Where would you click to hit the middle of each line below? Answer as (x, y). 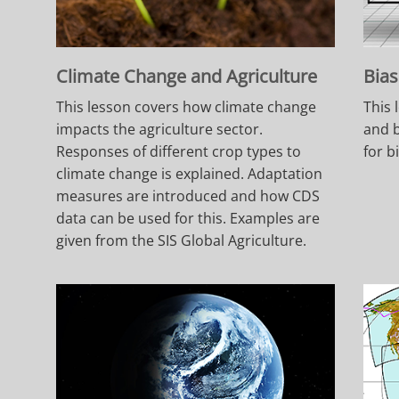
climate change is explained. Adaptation (190, 173)
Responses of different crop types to (179, 151)
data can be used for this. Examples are (188, 218)
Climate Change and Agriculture (187, 76)
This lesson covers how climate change (187, 106)
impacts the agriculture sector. (160, 129)
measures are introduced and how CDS (188, 195)
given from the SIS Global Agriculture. (182, 240)
